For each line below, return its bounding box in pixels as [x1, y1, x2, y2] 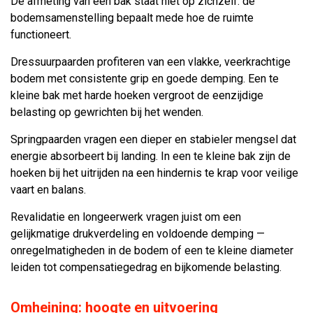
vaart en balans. [10, 183, 86, 196]
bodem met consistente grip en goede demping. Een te [10, 72, 279, 85]
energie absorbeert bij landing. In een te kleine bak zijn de [10, 150, 291, 163]
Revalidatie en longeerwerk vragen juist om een [10, 210, 241, 224]
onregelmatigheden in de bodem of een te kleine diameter [10, 244, 293, 257]
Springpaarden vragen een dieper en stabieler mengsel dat [10, 133, 296, 146]
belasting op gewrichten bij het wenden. [10, 105, 203, 119]
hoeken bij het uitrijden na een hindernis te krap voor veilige [10, 166, 298, 180]
